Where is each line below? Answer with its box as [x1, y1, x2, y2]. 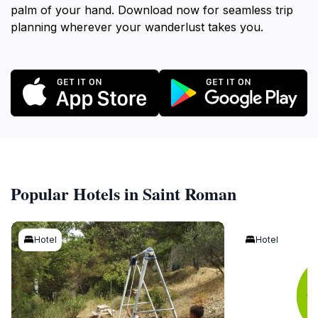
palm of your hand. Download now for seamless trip [11, 3, 293, 18]
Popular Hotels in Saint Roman [11, 180, 236, 206]
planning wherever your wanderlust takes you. [11, 20, 263, 35]
